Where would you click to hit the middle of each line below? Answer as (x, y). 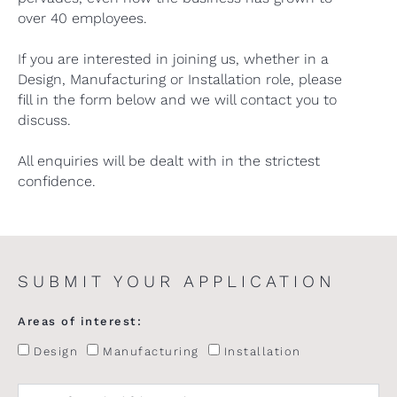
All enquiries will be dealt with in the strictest (169, 161)
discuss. (44, 120)
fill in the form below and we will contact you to (177, 100)
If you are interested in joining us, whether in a (173, 59)
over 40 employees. (82, 18)
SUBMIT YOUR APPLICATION (177, 281)
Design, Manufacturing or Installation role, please (180, 79)
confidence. (57, 181)
